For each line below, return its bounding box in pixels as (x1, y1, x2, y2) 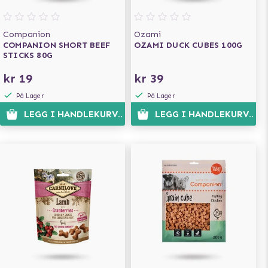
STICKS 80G (3, 50, 53, 60)
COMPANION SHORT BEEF (3, 40, 110, 50)
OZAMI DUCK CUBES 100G (134, 40, 243, 50)
